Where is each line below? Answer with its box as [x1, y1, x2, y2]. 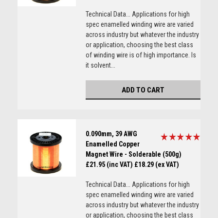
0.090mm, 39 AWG [85, 130, 137, 138]
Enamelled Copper [85, 140, 140, 148]
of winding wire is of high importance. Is [85, 51, 196, 59]
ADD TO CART [121, 86, 164, 94]
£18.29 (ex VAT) [134, 161, 179, 168]
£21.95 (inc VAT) [85, 161, 133, 168]
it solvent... [85, 61, 115, 69]
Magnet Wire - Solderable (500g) [85, 150, 182, 158]
